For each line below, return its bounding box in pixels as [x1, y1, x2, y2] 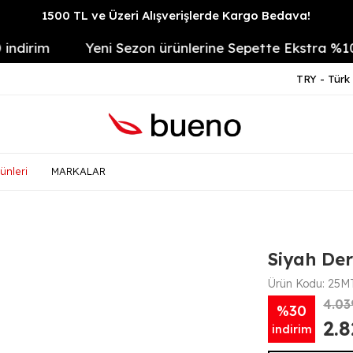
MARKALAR [51, 165, 106, 177]
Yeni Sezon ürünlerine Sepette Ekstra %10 [51, 39, 325, 56]
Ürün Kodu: [268, 277, 329, 291]
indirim [271, 321, 312, 336]
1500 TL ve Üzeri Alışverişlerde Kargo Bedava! [42, 8, 311, 23]
